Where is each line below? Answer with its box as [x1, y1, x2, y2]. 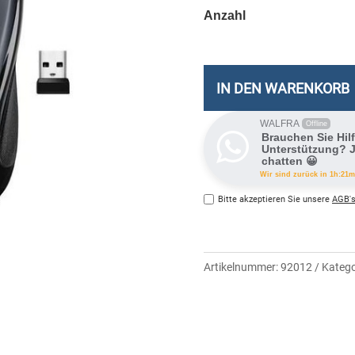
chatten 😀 [261, 154, 318, 167]
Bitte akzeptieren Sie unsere [218, 193, 332, 204]
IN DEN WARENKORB [216, 79, 349, 97]
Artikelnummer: [204, 260, 281, 273]
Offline [305, 119, 327, 128]
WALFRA [260, 117, 300, 129]
